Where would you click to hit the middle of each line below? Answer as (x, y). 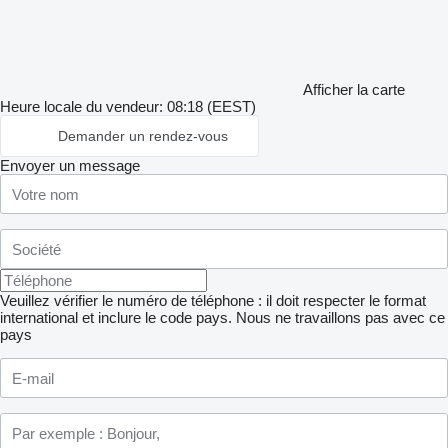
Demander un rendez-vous (143, 136)
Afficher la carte (354, 89)
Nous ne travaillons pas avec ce (340, 317)
